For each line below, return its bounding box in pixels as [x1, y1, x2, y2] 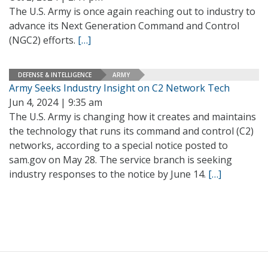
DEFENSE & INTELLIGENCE [18, 70, 92, 79]
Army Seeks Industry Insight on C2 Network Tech [9, 81, 230, 95]
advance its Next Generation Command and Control [9, 19, 239, 32]
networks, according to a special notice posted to [9, 139, 228, 152]
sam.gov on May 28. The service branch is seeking [9, 153, 232, 166]
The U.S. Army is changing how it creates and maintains [9, 110, 256, 123]
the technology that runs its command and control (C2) [9, 124, 254, 138]
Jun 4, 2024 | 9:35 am [9, 96, 102, 109]
